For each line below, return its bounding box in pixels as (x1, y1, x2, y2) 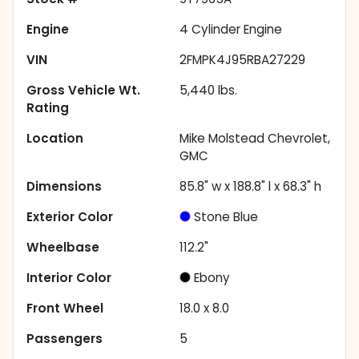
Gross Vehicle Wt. (26, 82, 140, 99)
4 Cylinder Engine (179, 21, 282, 38)
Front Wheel (26, 300, 103, 317)
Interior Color (26, 269, 111, 287)
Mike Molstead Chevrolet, (179, 130, 330, 147)
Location (26, 130, 83, 147)
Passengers (26, 330, 103, 348)
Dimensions (26, 178, 102, 196)
